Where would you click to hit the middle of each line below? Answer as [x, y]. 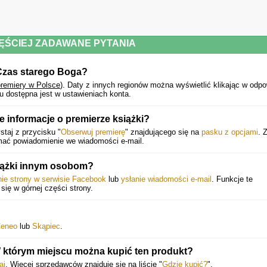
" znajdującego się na [163, 132]
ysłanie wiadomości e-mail [166, 179]
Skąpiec [46, 226]
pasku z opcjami [230, 132]
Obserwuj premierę [93, 132]
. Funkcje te [232, 179]
